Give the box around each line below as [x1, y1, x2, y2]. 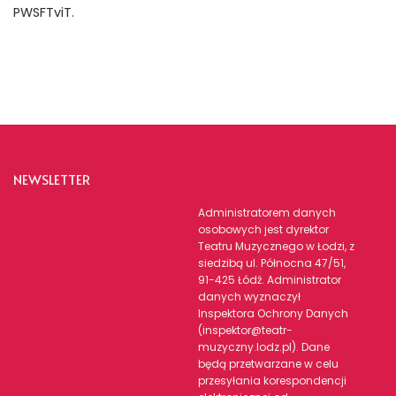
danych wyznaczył [198, 289, 301, 304]
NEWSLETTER [13, 170, 90, 188]
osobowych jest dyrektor [198, 222, 329, 237]
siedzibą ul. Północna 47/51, [198, 255, 346, 270]
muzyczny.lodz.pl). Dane [198, 339, 330, 354]
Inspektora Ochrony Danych [198, 306, 348, 321]
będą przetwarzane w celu [198, 356, 339, 371]
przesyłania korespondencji [198, 373, 346, 388]
